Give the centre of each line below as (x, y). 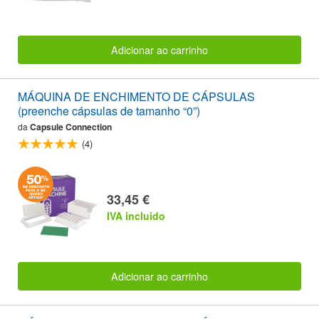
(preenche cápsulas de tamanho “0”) (109, 111)
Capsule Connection (71, 127)
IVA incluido (136, 216)
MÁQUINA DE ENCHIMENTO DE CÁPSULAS (136, 97)
